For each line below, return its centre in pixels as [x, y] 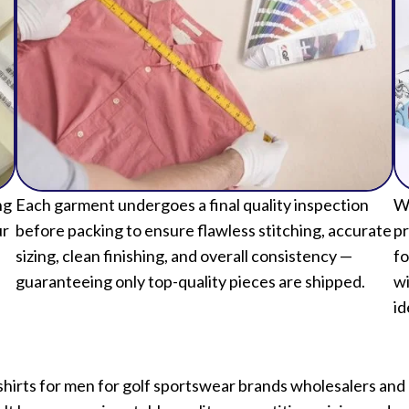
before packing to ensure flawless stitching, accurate [203, 231]
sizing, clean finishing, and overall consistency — [184, 256]
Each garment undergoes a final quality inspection [192, 205]
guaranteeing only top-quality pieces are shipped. [190, 282]
